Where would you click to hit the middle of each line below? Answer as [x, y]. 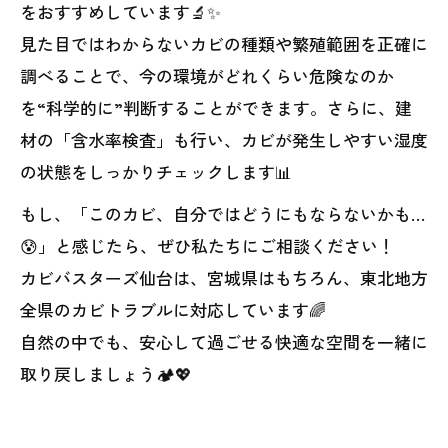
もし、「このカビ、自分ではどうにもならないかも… [223, 213]
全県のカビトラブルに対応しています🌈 [173, 309]
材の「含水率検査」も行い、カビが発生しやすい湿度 [224, 139]
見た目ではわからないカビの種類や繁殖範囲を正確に [224, 43]
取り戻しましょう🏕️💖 [106, 373]
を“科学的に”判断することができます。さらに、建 [216, 107]
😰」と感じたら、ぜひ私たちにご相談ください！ [207, 245]
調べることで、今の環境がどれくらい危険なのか [207, 75]
